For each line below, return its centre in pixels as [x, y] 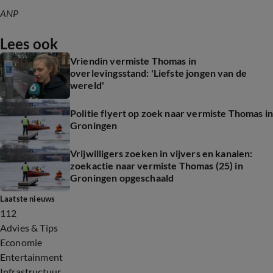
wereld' [87, 85]
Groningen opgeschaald [122, 178]
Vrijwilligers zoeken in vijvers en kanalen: [161, 153]
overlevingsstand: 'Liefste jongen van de [158, 73]
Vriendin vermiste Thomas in [133, 61]
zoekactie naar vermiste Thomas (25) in [157, 165]
